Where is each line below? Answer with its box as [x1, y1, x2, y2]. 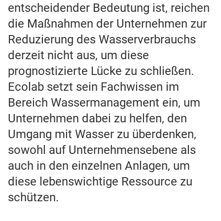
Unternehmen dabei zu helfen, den [8, 111, 187, 126]
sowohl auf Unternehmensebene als [8, 143, 196, 157]
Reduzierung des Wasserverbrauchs [8, 33, 196, 47]
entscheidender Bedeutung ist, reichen [8, 1, 210, 15]
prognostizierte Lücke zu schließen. [8, 64, 194, 78]
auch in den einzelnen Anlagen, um [8, 159, 190, 173]
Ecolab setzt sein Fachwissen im [8, 80, 179, 94]
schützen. [8, 190, 59, 205]
